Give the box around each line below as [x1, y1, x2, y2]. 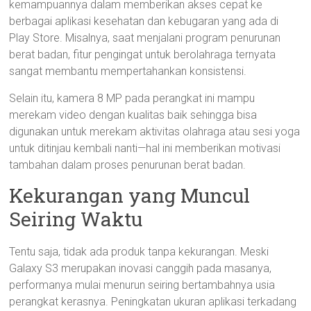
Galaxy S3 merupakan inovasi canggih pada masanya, [9, 262, 272, 275]
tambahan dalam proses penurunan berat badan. [9, 158, 246, 171]
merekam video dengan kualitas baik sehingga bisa [9, 108, 258, 121]
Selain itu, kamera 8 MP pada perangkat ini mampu [9, 92, 255, 105]
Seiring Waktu [9, 206, 143, 232]
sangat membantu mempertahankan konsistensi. [9, 65, 247, 78]
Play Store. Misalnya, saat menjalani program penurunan [9, 31, 281, 44]
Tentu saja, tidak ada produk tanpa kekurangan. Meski [9, 245, 269, 258]
